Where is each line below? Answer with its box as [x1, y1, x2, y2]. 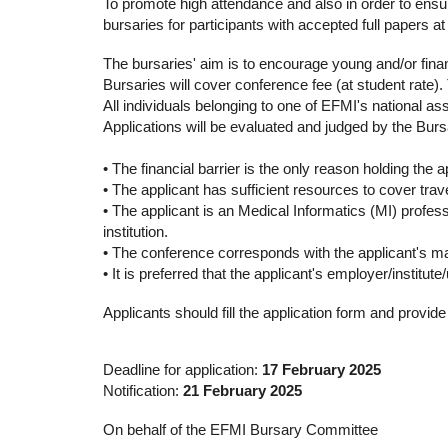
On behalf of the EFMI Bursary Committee [102, 421, 378, 438]
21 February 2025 [182, 382, 302, 399]
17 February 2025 [261, 361, 381, 378]
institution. [102, 223, 168, 240]
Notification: [102, 382, 183, 399]
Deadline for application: [102, 361, 262, 378]
